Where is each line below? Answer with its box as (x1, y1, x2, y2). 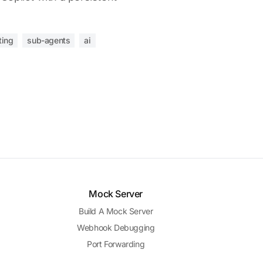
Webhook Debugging (77, 222, 155, 232)
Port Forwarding (87, 239, 145, 249)
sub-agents (27, 35, 70, 45)
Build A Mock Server (79, 206, 153, 216)
